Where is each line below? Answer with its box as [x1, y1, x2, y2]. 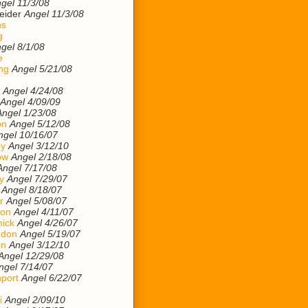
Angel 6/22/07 [21, 272, 82, 283]
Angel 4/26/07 [17, 217, 78, 228]
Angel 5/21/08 [12, 63, 72, 74]
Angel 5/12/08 [10, 118, 70, 129]
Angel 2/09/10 [5, 294, 65, 305]
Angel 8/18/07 [1, 184, 62, 195]
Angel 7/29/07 [7, 173, 67, 184]
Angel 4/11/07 [14, 206, 74, 217]
